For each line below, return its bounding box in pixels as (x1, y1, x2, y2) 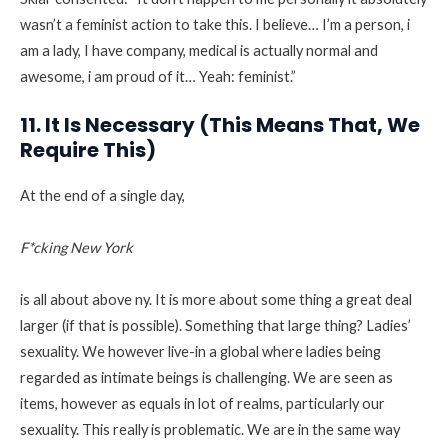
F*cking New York (20, 239, 133, 257)
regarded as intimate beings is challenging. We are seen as (20, 369, 393, 387)
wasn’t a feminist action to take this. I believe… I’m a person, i (20, 15, 410, 33)
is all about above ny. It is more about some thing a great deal (20, 291, 412, 309)
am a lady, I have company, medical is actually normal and (20, 41, 378, 59)
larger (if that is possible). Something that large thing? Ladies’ (20, 317, 411, 335)
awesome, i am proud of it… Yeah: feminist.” (20, 67, 296, 85)
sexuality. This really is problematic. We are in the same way (20, 421, 400, 439)
